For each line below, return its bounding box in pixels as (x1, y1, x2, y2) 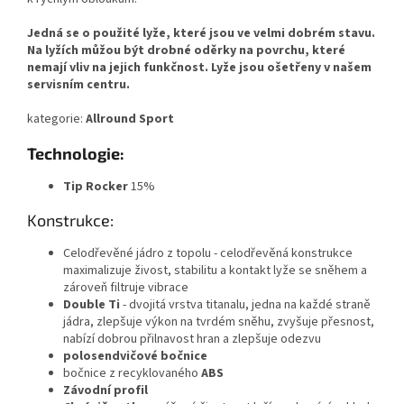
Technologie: (27, 143, 124, 164)
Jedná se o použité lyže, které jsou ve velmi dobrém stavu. (27, 24, 375, 43)
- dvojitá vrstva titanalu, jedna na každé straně (123, 296, 371, 315)
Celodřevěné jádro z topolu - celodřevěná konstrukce (63, 244, 353, 263)
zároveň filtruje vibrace (63, 279, 188, 298)
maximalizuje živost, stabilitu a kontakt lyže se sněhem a (63, 262, 367, 280)
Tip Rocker (63, 178, 128, 197)
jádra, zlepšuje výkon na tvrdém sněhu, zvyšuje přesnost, (63, 313, 374, 332)
